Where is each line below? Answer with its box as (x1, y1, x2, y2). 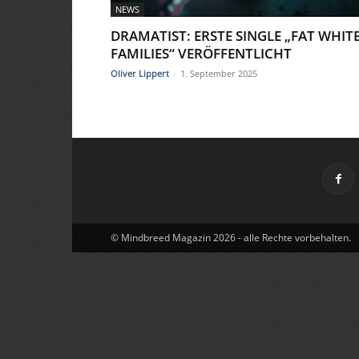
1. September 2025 (180, 67, 257, 79)
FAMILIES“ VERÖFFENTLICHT (111, 44, 292, 63)
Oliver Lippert (111, 67, 169, 79)
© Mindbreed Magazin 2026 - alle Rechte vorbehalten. (111, 231, 351, 244)
